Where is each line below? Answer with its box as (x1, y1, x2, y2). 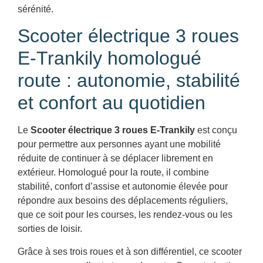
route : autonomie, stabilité (18, 70, 240, 92)
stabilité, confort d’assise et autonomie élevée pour (18, 181, 228, 192)
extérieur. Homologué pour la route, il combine (18, 167, 209, 178)
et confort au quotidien (18, 92, 205, 114)
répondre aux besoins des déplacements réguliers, (18, 195, 228, 206)
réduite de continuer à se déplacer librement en (18, 153, 213, 164)
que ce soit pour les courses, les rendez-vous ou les (18, 210, 232, 220)
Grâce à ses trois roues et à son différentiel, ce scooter (18, 246, 242, 257)
